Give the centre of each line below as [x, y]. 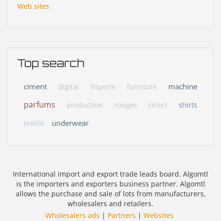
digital [69, 87]
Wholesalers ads [73, 215]
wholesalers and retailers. [110, 203]
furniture [142, 87]
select [158, 105]
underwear [70, 123]
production [85, 105]
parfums [39, 105]
